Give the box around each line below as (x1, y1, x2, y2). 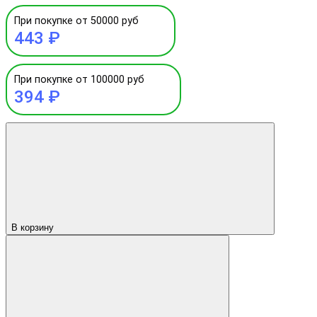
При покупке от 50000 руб (14, 14, 139, 27)
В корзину (11, 221, 54, 233)
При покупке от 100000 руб (14, 73, 144, 86)
